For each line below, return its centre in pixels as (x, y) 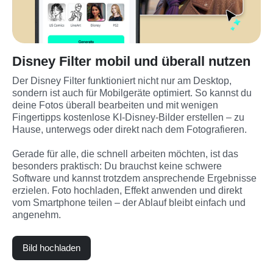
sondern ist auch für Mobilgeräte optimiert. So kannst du (132, 93)
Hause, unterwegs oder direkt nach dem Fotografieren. (129, 129)
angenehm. (37, 214)
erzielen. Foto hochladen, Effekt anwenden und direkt (127, 190)
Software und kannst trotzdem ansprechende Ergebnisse (134, 178)
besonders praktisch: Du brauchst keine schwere (117, 166)
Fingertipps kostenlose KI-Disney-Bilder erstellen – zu (128, 117)
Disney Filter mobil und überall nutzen (131, 61)
